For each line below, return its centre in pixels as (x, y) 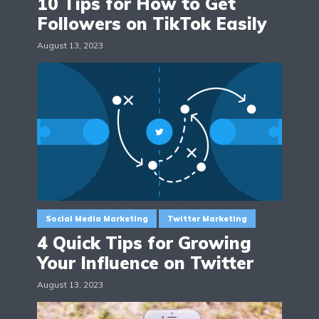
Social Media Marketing (97, 219)
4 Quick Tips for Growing (144, 243)
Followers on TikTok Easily (152, 24)
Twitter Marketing (207, 219)
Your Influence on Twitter (145, 263)
